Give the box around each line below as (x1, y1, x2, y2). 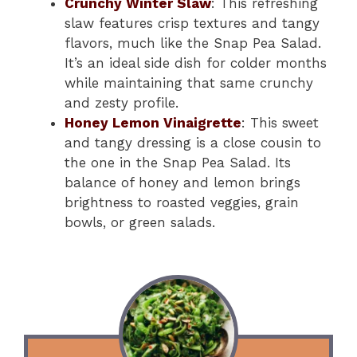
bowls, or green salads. (65, 214, 215, 230)
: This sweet (241, 115, 319, 131)
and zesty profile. (65, 95, 178, 111)
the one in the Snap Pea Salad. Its (65, 155, 291, 171)
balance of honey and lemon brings (65, 175, 300, 190)
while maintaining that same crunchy (65, 75, 313, 91)
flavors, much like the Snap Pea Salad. (65, 35, 321, 51)
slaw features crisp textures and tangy (65, 15, 320, 31)
